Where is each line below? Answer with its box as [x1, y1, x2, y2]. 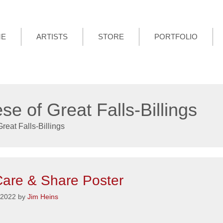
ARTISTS [36, 32, 68, 41]
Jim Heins [27, 193, 58, 201]
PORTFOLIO [154, 32, 198, 41]
